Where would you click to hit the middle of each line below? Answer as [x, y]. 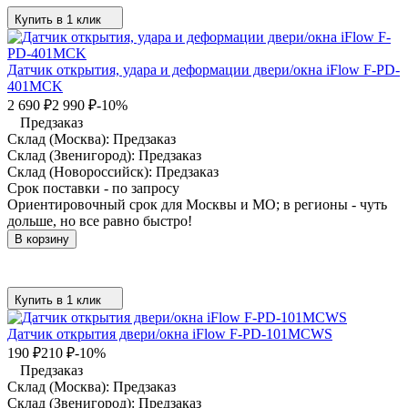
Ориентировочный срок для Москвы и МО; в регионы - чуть [197, 204]
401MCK [35, 86]
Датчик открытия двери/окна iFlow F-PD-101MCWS [170, 333]
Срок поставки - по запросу [93, 188]
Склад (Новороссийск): [82, 171]
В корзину [42, 239]
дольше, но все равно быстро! [100, 220]
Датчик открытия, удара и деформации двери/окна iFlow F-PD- [204, 69]
